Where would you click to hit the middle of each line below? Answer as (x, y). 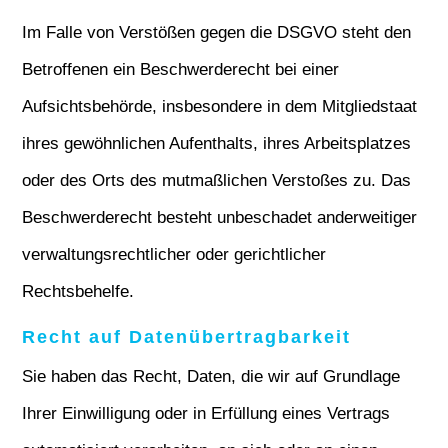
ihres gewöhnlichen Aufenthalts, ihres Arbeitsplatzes (217, 143)
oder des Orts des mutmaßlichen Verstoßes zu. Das (217, 180)
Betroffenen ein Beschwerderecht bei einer (181, 69)
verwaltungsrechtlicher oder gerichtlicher (174, 254)
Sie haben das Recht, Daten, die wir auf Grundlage (211, 376)
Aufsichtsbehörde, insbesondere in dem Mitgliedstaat (220, 106)
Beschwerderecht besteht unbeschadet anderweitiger (220, 217)
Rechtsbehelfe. (78, 291)
